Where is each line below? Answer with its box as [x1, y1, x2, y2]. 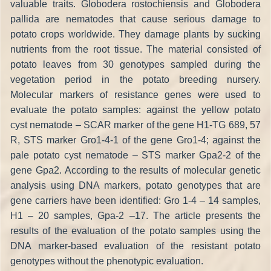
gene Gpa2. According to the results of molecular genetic [10, 165, 261, 175]
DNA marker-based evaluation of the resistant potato [10, 240, 261, 251]
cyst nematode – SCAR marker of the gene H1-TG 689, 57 [10, 119, 261, 130]
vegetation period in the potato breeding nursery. [10, 74, 261, 85]
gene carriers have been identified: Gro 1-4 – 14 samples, [10, 195, 261, 206]
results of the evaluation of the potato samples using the [10, 225, 261, 236]
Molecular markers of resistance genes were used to [10, 89, 261, 100]
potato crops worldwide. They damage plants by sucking [10, 28, 261, 39]
